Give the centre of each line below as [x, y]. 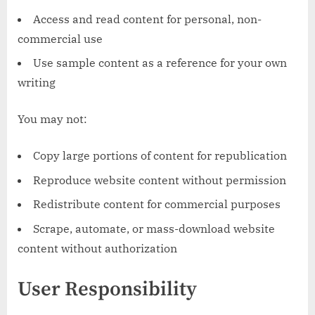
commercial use [60, 39]
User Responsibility [107, 289]
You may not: [52, 119]
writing [37, 83]
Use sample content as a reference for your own [160, 63]
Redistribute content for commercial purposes [157, 204]
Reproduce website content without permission [160, 180]
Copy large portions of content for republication [160, 156]
